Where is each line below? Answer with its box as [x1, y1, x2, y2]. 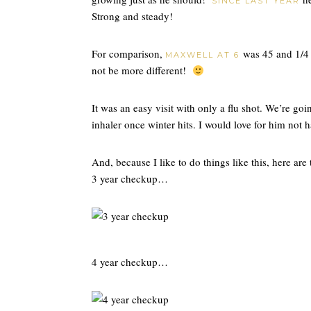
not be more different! [92, 63, 192, 77]
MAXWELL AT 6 [165, 50, 239, 60]
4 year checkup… [92, 255, 168, 269]
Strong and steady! [92, 9, 173, 23]
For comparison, [92, 47, 165, 60]
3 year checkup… [92, 171, 168, 185]
